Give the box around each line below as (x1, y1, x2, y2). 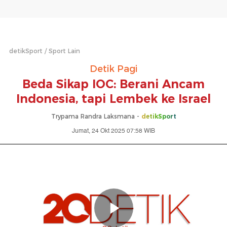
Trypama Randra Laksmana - (51, 112, 141, 120)
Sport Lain (49, 47, 80, 55)
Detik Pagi (90, 63, 137, 74)
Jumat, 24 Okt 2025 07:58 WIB (72, 126, 155, 136)
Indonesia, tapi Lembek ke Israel (16, 92, 211, 106)
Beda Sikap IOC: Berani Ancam (22, 77, 205, 91)
